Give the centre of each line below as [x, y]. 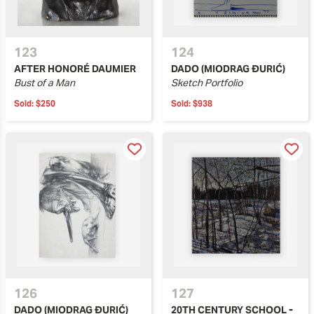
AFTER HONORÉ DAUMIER [75, 69]
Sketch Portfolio [207, 83]
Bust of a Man [45, 83]
